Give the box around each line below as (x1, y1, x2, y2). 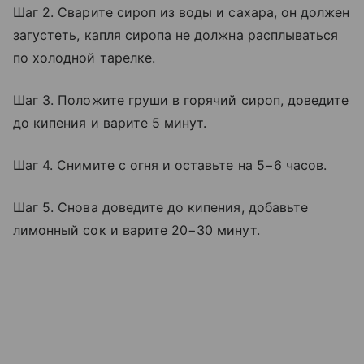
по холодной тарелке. (13, 49, 155, 66)
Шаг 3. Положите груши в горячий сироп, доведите (13, 91, 349, 108)
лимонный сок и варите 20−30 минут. (13, 221, 260, 238)
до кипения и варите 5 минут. (13, 114, 207, 131)
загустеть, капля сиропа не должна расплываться (13, 26, 339, 43)
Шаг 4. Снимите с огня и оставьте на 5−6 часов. (13, 156, 327, 173)
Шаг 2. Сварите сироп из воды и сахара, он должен (13, 3, 350, 20)
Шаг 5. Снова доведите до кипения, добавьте (13, 198, 309, 215)
